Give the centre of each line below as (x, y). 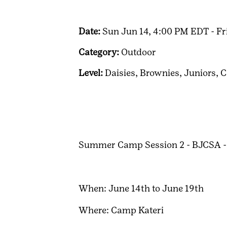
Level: (92, 73)
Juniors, (201, 73)
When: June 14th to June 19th (141, 188)
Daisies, (121, 73)
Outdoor (139, 52)
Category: (100, 52)
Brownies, (161, 73)
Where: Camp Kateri (121, 210)
